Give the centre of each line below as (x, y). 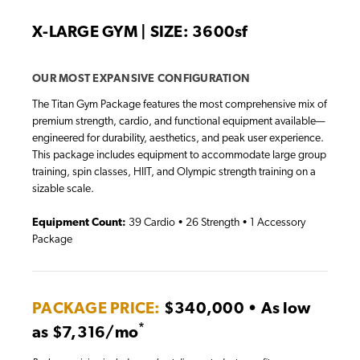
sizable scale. (63, 189)
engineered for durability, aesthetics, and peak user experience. (178, 138)
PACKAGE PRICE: (96, 309)
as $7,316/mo (85, 333)
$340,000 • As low (235, 309)
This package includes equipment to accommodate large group (179, 155)
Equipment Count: (79, 223)
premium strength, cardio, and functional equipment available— (179, 121)
